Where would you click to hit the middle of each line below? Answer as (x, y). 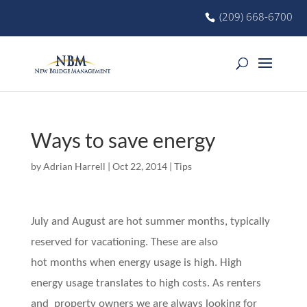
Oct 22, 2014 (139, 166)
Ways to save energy (123, 140)
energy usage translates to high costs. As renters (146, 283)
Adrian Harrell (74, 166)
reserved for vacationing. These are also (124, 242)
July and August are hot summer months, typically (150, 222)
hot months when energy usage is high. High (136, 263)
